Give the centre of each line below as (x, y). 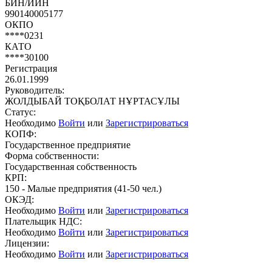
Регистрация (31, 68)
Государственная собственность (71, 166)
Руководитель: (35, 90)
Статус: (20, 112)
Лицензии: (27, 243)
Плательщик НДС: (43, 221)
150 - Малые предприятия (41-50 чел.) (83, 188)
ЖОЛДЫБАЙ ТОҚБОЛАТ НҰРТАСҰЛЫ (92, 101)
